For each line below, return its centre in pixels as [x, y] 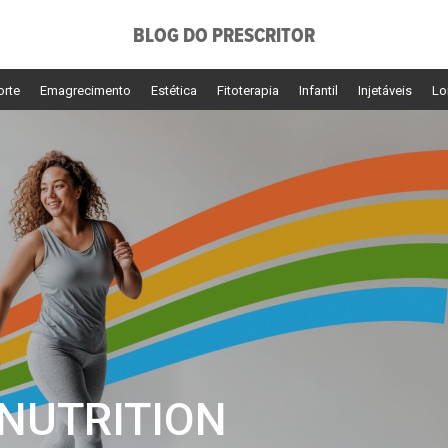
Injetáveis [385, 90]
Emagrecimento [85, 90]
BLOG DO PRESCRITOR [224, 37]
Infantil [318, 90]
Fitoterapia [248, 90]
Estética [174, 90]
